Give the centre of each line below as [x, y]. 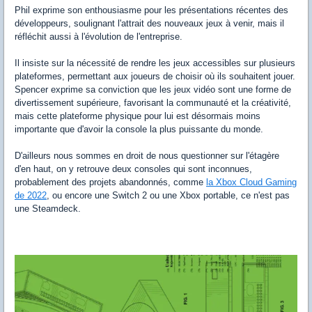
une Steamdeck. [48, 208]
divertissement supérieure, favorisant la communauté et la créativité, [153, 102]
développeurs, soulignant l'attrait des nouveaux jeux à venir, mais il [149, 23]
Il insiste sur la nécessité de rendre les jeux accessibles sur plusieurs [155, 63]
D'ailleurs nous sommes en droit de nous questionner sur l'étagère [147, 155]
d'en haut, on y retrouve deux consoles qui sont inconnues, [133, 169]
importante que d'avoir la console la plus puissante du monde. [140, 129]
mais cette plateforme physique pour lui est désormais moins [138, 116]
